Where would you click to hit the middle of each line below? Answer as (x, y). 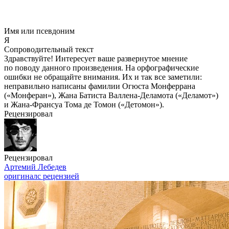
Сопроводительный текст (49, 49)
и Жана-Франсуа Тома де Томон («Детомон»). (84, 105)
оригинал (21, 176)
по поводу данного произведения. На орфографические (101, 68)
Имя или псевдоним (39, 31)
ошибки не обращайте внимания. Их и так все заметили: (103, 77)
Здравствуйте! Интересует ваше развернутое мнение (96, 59)
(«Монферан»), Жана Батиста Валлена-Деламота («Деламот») (111, 95)
